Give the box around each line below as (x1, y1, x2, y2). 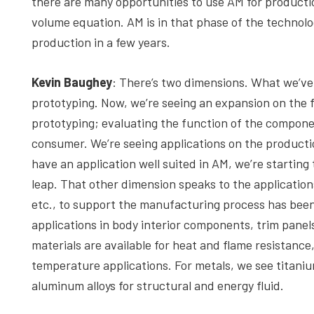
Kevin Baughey (32, 74, 112, 90)
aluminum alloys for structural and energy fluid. (32, 278, 284, 293)
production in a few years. (32, 34, 170, 50)
